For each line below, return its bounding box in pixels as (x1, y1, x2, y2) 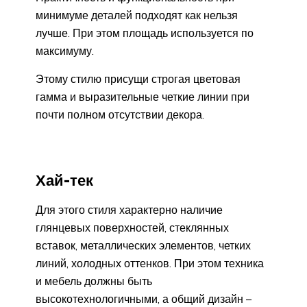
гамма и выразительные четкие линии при (36, 90, 249, 104)
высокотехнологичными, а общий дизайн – (36, 291, 251, 306)
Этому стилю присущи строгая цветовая (36, 72, 241, 86)
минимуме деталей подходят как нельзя (36, 8, 238, 23)
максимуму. (36, 44, 94, 58)
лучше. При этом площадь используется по (36, 26, 254, 40)
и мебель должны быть (36, 273, 152, 288)
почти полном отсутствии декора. (36, 108, 204, 122)
